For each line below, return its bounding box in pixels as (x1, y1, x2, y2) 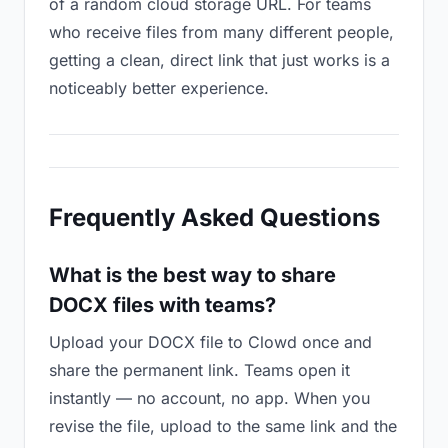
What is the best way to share (49, 263, 336, 287)
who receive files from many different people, (49, 22, 394, 42)
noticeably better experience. (49, 78, 269, 98)
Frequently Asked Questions (49, 203, 380, 232)
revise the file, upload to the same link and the (49, 416, 397, 436)
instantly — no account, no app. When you (49, 388, 370, 408)
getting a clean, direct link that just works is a (49, 50, 390, 70)
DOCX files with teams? (49, 293, 276, 317)
